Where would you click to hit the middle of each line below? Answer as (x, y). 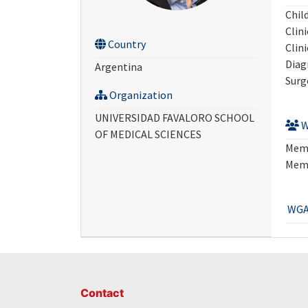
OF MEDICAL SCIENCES (148, 134)
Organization (140, 95)
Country (126, 44)
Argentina (119, 67)
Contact (102, 293)
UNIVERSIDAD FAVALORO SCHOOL (175, 118)
